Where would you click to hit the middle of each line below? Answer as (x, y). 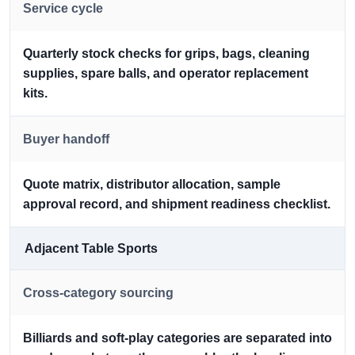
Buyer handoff (66, 139)
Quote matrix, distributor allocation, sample (152, 185)
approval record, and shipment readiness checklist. (177, 204)
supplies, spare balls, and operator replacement (166, 74)
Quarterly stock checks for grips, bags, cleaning (166, 54)
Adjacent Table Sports (91, 249)
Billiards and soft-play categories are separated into (177, 338)
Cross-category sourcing (98, 293)
